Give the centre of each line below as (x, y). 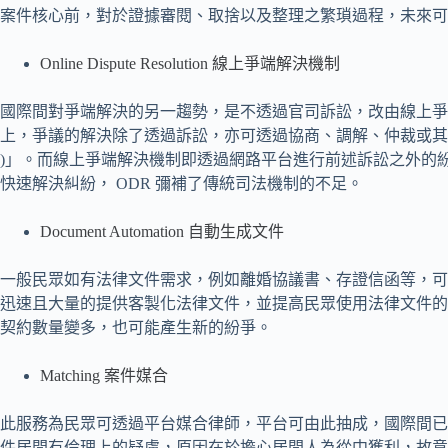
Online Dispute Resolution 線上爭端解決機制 (190, 64)
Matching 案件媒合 (104, 376)
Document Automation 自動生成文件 (162, 232)
